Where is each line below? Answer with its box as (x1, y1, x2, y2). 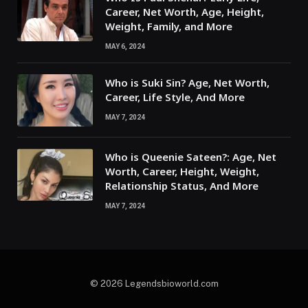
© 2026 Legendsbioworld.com (89, 278, 219, 289)
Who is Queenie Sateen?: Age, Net (105, 150, 276, 164)
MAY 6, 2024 (105, 43, 145, 51)
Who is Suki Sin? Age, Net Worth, (105, 76, 269, 90)
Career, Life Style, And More (105, 90, 245, 104)
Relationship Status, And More (105, 179, 258, 193)
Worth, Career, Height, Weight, (105, 164, 259, 179)
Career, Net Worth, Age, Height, (105, 5, 264, 19)
